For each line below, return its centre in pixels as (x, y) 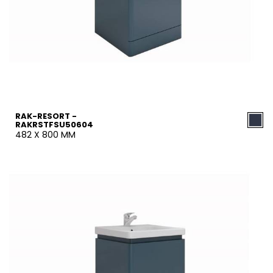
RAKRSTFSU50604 (54, 125)
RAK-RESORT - (46, 116)
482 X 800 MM (45, 135)
